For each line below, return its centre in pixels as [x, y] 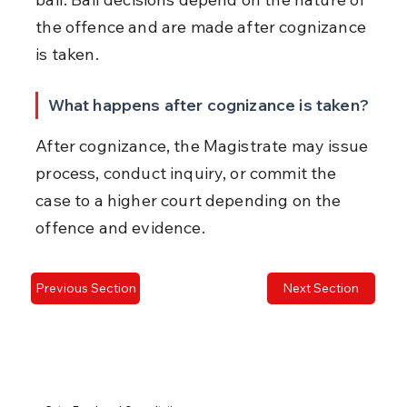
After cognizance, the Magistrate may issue [204, 145]
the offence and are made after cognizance [203, 26]
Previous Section [85, 288]
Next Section [321, 288]
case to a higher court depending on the [190, 200]
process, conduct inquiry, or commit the [188, 173]
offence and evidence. [120, 227]
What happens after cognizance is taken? [208, 104]
